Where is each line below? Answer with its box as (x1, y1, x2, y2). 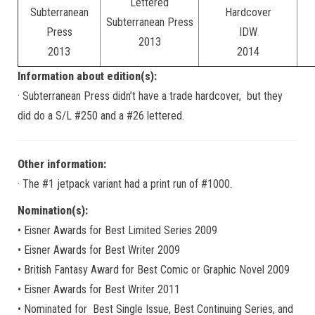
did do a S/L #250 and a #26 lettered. (18, 109, 184, 122)
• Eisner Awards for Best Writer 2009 (18, 243, 180, 257)
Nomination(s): (18, 204, 88, 217)
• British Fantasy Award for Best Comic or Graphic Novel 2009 (18, 263, 290, 276)
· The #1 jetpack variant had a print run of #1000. (18, 177, 232, 191)
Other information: (18, 157, 106, 171)
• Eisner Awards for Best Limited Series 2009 (18, 224, 217, 237)
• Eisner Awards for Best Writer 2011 (18, 283, 180, 296)
